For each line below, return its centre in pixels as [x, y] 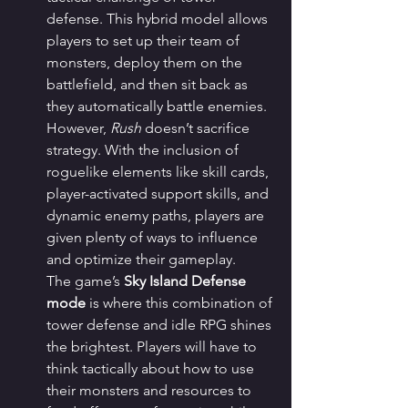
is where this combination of [181, 303]
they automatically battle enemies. [158, 107]
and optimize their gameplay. [141, 260]
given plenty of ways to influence [154, 238]
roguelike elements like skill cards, [159, 172]
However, [78, 128]
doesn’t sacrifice [197, 128]
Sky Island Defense [187, 281]
